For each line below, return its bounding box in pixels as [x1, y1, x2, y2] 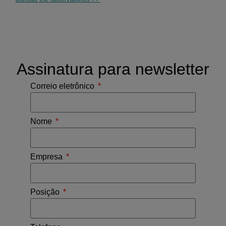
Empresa [30, 152, 65, 161]
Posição [30, 188, 62, 197]
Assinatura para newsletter [17, 60, 209, 79]
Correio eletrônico [30, 82, 96, 91]
